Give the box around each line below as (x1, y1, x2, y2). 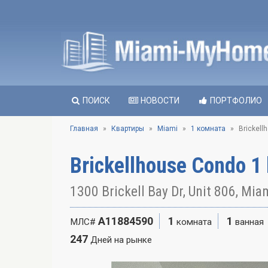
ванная (235, 217, 264, 227)
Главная (70, 124, 98, 133)
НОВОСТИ (139, 96, 179, 105)
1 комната (191, 124, 226, 133)
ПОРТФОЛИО (208, 96, 262, 105)
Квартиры (111, 124, 144, 133)
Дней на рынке (90, 234, 152, 245)
